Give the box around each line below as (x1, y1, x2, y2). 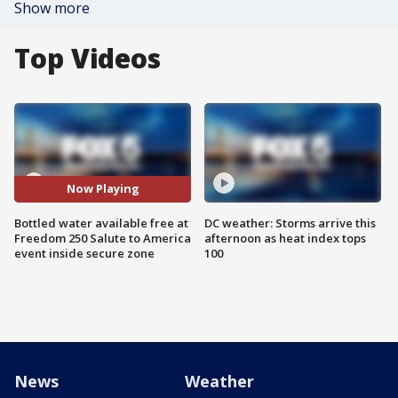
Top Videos (14, 40, 161, 76)
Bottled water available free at (14, 214, 188, 231)
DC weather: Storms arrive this (204, 214, 376, 231)
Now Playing (66, 180, 139, 197)
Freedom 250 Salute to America (14, 229, 191, 246)
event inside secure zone (14, 244, 155, 261)
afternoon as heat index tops (204, 229, 366, 246)
